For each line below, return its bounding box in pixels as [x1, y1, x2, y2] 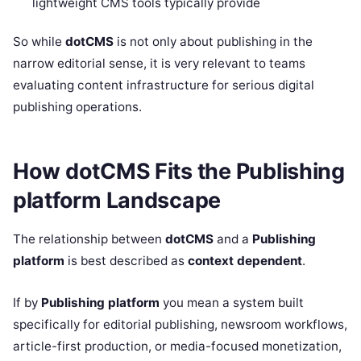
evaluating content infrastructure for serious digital [13, 77, 314, 93]
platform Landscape [13, 186, 222, 214]
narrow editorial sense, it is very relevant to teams [13, 56, 305, 72]
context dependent [188, 252, 302, 268]
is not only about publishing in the [114, 34, 313, 50]
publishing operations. [13, 99, 142, 115]
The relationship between [13, 230, 165, 247]
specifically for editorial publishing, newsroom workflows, [13, 316, 347, 332]
